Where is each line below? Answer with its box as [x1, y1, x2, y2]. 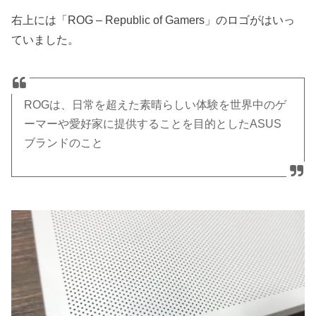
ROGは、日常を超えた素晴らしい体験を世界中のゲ [24, 99, 287, 111]
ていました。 [11, 33, 80, 47]
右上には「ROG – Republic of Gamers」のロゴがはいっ [11, 13, 296, 27]
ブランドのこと [24, 137, 104, 150]
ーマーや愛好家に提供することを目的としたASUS [24, 118, 282, 130]
